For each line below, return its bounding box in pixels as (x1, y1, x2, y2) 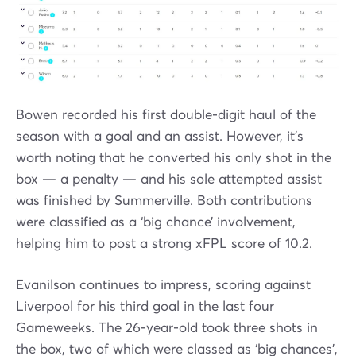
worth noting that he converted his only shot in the (16, 149, 331, 167)
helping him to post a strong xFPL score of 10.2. (16, 235, 312, 253)
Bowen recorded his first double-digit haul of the (16, 106, 316, 124)
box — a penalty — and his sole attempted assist (16, 171, 322, 188)
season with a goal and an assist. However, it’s (16, 128, 304, 145)
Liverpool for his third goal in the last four (16, 298, 274, 315)
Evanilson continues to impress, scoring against (16, 277, 311, 294)
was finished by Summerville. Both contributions (16, 192, 312, 210)
